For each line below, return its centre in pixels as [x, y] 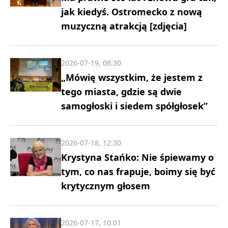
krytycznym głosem [106, 186]
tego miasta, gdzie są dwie [121, 91]
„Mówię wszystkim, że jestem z [132, 77]
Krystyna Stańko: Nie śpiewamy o [137, 157]
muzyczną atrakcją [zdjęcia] [124, 26]
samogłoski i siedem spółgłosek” [134, 106]
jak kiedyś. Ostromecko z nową [132, 11]
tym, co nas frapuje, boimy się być [138, 171]
